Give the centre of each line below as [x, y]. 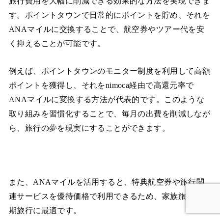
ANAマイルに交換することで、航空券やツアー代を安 [107, 29]
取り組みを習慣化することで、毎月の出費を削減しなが [110, 113]
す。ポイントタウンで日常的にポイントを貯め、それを [110, 15]
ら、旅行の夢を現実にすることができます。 [89, 128]
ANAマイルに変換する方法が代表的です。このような [107, 99]
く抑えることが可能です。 [57, 44]
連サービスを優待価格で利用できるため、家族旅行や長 [110, 196]
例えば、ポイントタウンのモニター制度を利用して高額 [110, 71]
